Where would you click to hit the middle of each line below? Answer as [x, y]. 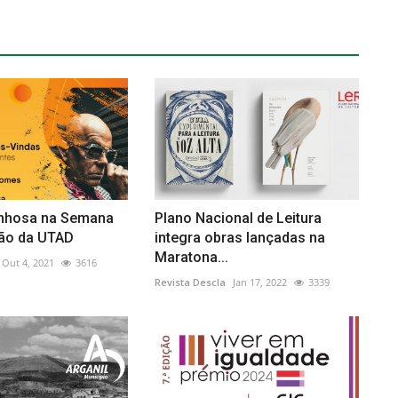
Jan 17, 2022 [259, 282]
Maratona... [191, 257]
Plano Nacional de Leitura [238, 218]
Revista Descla [190, 282]
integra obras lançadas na [239, 237]
